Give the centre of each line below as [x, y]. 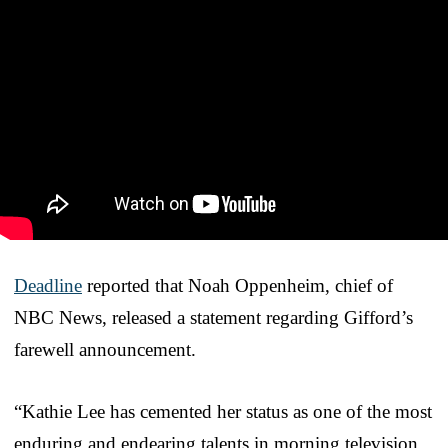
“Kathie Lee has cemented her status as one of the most [223, 411]
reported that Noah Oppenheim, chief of [237, 285]
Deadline [48, 285]
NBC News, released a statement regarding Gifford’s [213, 317]
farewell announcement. [105, 349]
